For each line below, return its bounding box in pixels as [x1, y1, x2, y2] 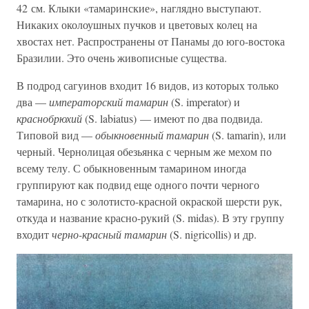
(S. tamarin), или [209, 128, 286, 142]
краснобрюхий [17, 111, 82, 126]
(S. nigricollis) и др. [167, 227, 257, 241]
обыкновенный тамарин [95, 128, 209, 142]
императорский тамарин [49, 94, 168, 109]
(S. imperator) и [168, 94, 240, 109]
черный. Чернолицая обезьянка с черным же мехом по [17, 144, 272, 159]
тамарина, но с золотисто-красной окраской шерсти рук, [17, 194, 282, 208]
